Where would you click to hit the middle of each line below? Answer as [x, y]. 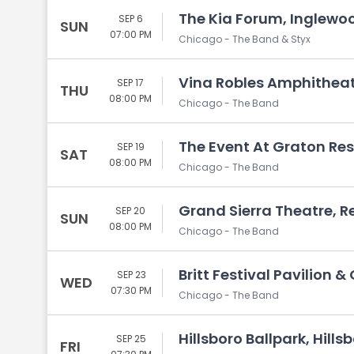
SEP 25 [131, 339]
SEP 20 [130, 211]
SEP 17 [130, 83]
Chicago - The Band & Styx [245, 39]
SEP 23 [131, 275]
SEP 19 [130, 147]
